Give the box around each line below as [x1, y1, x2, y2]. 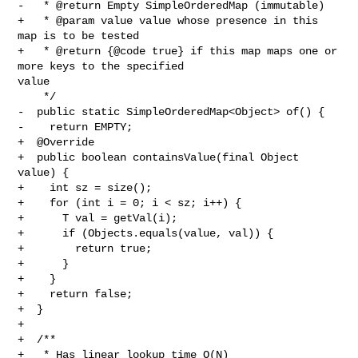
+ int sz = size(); [18, 181, 153, 194]
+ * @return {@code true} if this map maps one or [18, 44, 338, 58]
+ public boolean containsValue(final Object [18, 150, 300, 164]
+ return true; [18, 241, 153, 255]
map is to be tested [18, 29, 140, 42]
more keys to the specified [18, 59, 191, 73]
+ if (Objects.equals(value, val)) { [18, 226, 274, 240]
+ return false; [18, 287, 133, 300]
